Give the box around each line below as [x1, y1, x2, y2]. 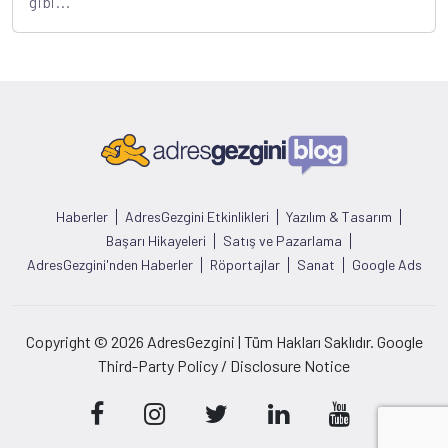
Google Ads [351, 256, 422, 274]
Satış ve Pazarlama [222, 232, 342, 250]
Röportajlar [209, 256, 280, 274]
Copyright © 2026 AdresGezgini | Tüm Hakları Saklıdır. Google [25, 332, 423, 352]
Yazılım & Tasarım [285, 208, 392, 226]
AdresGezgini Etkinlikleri [124, 208, 269, 226]
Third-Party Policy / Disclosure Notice [98, 356, 350, 376]
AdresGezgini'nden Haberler [26, 256, 193, 274]
